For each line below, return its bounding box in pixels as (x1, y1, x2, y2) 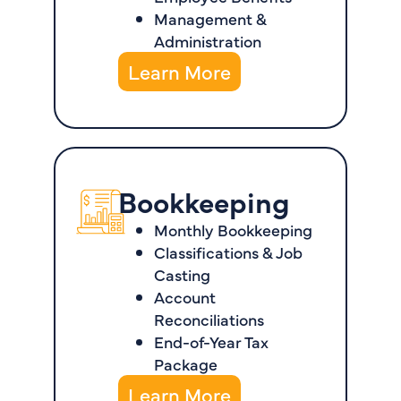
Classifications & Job (154, 241, 303, 264)
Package (154, 353, 218, 376)
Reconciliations (154, 308, 265, 331)
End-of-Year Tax (154, 330, 269, 354)
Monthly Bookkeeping (154, 218, 317, 242)
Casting (154, 263, 211, 286)
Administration (154, 30, 262, 53)
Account (154, 286, 217, 309)
